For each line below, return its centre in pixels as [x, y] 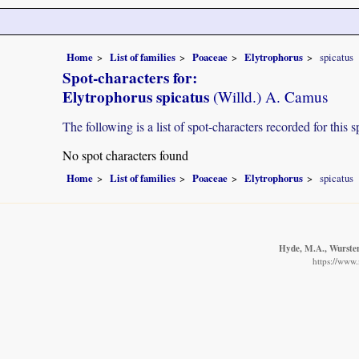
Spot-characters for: [130, 77]
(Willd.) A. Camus [268, 96]
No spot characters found [125, 155]
